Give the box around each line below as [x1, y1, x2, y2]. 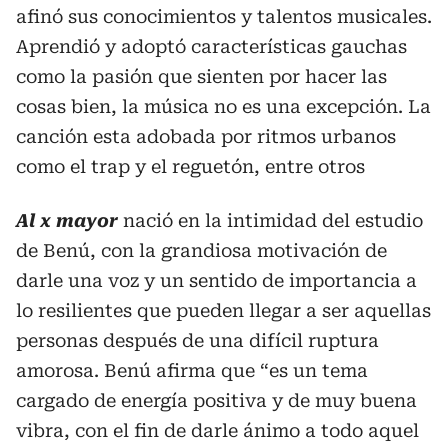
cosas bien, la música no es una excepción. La [16, 95, 431, 117]
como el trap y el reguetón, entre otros [16, 155, 365, 177]
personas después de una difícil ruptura [16, 329, 379, 351]
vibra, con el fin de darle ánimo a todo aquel [16, 419, 419, 441]
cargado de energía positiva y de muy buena [16, 389, 417, 411]
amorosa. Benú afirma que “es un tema [16, 359, 368, 381]
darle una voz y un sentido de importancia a [16, 269, 417, 291]
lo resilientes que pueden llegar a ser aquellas [16, 299, 431, 321]
